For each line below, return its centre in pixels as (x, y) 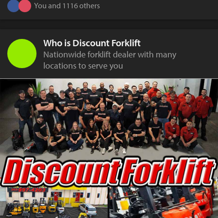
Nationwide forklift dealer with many (110, 54)
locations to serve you (83, 65)
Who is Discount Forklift (92, 42)
